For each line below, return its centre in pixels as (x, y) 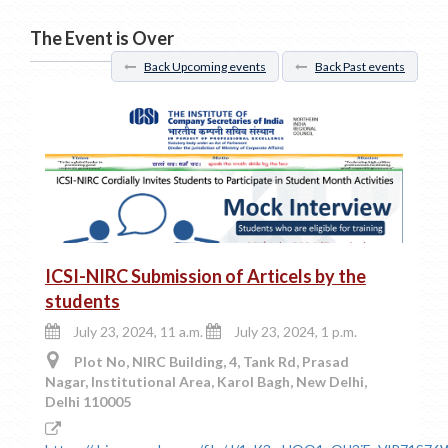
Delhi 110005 (88, 402)
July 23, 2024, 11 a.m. (138, 332)
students (82, 301)
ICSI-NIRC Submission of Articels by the (205, 276)
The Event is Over (102, 38)
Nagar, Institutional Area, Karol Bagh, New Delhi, (206, 382)
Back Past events (360, 67)
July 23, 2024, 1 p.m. (295, 332)
